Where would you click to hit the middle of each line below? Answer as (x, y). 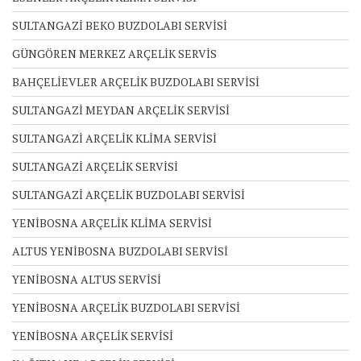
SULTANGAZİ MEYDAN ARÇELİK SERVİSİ (121, 110)
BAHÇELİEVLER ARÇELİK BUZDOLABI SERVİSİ (136, 82)
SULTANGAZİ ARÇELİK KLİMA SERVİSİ (114, 139)
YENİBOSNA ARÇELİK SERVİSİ (93, 336)
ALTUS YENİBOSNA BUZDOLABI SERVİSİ (120, 251)
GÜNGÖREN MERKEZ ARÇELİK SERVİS (114, 54)
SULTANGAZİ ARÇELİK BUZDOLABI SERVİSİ (129, 195)
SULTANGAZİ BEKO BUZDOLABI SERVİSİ (120, 26)
